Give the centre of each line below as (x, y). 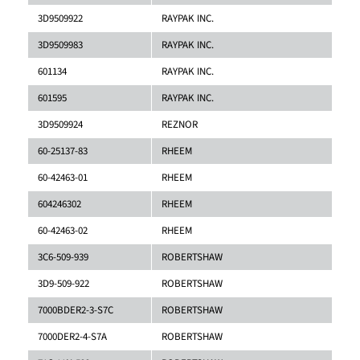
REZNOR (179, 124)
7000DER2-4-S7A (72, 336)
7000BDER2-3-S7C (75, 310)
